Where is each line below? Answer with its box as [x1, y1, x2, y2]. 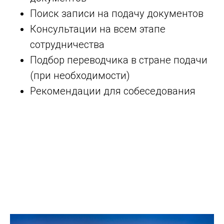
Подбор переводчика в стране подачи [30, 53, 207, 66]
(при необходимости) [30, 69, 130, 81]
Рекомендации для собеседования [30, 84, 195, 97]
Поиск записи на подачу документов [30, 7, 203, 19]
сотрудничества [30, 38, 104, 50]
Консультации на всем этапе [30, 22, 165, 35]
